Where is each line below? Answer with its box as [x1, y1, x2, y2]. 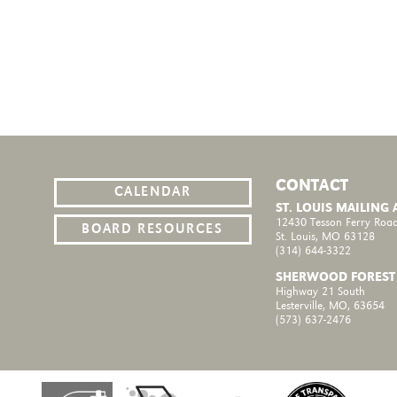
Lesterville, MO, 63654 [275, 300, 385, 312]
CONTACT [275, 177, 348, 195]
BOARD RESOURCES [82, 222, 223, 237]
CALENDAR [113, 185, 191, 200]
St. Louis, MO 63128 [275, 231, 375, 244]
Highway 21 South [275, 285, 365, 298]
